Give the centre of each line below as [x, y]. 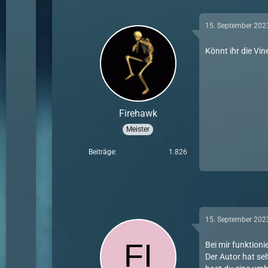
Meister [138, 129]
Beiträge [102, 152]
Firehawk [138, 113]
